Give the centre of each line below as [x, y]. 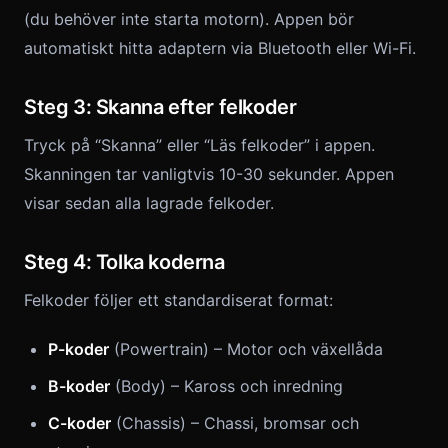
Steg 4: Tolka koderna [124, 262]
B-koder [79, 386]
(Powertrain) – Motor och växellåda [246, 349]
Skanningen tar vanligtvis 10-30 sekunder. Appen [209, 174]
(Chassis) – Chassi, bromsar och [235, 423]
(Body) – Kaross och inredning [226, 386]
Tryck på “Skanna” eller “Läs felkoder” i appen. [199, 145]
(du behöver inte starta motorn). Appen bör [189, 19]
